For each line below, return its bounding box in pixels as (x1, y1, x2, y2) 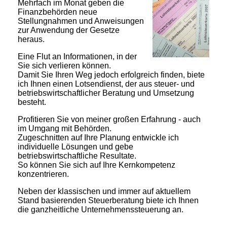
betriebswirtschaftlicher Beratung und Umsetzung (18, 88, 194, 97)
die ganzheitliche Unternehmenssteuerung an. (18, 205, 183, 214)
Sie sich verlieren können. (18, 61, 111, 70)
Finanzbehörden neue (18, 7, 97, 16)
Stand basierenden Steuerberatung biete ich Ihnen (18, 196, 199, 205)
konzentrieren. (18, 169, 69, 178)
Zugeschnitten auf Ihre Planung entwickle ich (18, 133, 179, 142)
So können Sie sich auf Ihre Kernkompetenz (18, 160, 175, 169)
